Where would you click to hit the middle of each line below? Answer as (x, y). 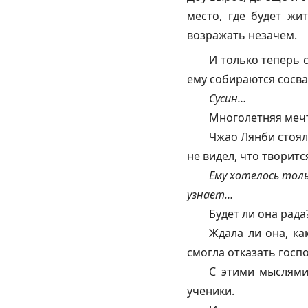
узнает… (210, 195)
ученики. (211, 291)
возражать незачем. (242, 35)
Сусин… (228, 99)
